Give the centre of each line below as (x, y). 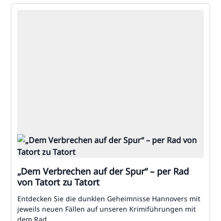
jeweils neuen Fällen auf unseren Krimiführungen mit (107, 209)
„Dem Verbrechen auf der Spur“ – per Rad (103, 171)
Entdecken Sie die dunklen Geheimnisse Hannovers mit (109, 199)
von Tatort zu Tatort (58, 182)
